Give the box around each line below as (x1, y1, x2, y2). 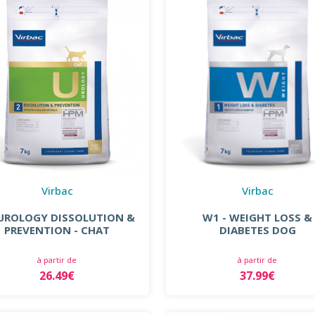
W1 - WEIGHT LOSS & (202, 210, 313, 224)
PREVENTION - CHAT (4, 222, 110, 237)
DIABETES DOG (219, 222, 296, 237)
